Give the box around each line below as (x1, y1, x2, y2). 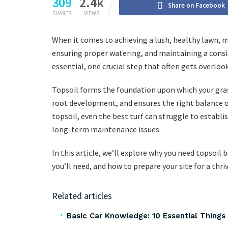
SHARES (52, 9, 71, 17)
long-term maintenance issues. (52, 124, 161, 134)
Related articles (52, 189, 112, 202)
